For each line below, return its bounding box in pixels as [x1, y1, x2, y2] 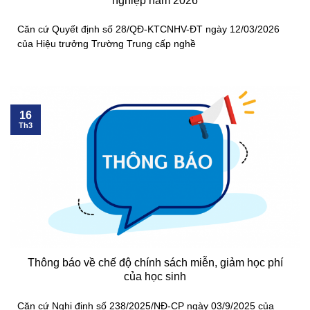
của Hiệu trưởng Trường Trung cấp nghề [17, 39, 196, 50]
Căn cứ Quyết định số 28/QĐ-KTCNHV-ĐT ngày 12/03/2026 [17, 24, 280, 35]
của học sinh [124, 270, 186, 282]
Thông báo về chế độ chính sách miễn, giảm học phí [27, 256, 283, 268]
